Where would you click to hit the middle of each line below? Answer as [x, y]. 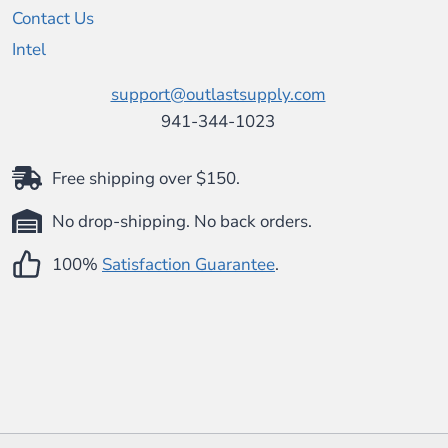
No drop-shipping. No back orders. [182, 221]
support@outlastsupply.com [218, 95]
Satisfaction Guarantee [188, 264]
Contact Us [53, 19]
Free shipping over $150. [146, 178]
